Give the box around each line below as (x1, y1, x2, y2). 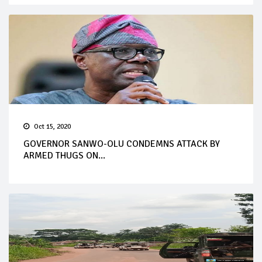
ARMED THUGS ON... (23, 149, 105, 161)
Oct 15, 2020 (34, 122, 71, 131)
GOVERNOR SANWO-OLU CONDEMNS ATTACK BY (23, 137, 220, 150)
